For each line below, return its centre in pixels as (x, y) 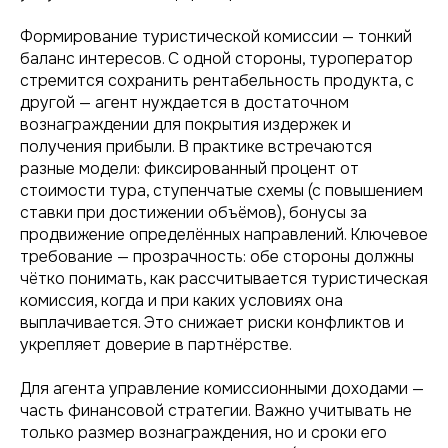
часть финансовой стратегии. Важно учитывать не (216, 410)
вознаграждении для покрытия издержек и (185, 124)
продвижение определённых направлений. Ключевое (224, 234)
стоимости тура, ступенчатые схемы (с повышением (221, 190)
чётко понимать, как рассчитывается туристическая (224, 278)
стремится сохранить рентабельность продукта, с (217, 80)
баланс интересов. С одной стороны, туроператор (216, 58)
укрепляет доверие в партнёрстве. (156, 344)
